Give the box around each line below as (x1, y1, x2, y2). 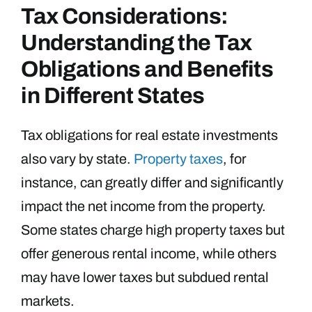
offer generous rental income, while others (21, 245, 276, 261)
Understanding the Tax (21, 30, 252, 55)
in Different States (21, 83, 205, 108)
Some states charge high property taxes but (21, 221, 285, 237)
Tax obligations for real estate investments (21, 127, 278, 143)
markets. (21, 292, 75, 309)
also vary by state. (21, 150, 134, 166)
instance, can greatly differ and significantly (21, 174, 283, 190)
